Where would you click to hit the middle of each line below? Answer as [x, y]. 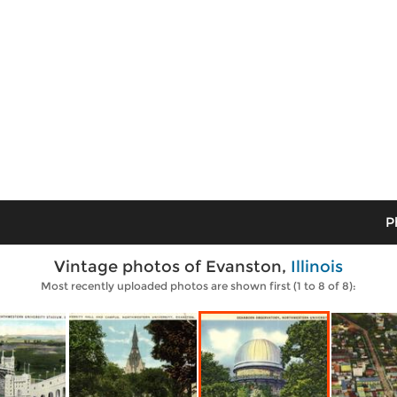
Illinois [317, 267]
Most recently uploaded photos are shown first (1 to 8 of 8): [198, 286]
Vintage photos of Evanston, [172, 267]
